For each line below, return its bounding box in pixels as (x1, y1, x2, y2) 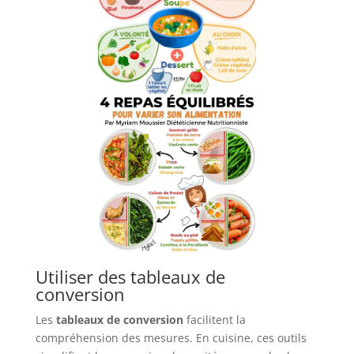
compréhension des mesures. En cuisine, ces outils (35, 330, 307, 346)
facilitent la (183, 312, 246, 328)
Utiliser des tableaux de (35, 265, 225, 289)
